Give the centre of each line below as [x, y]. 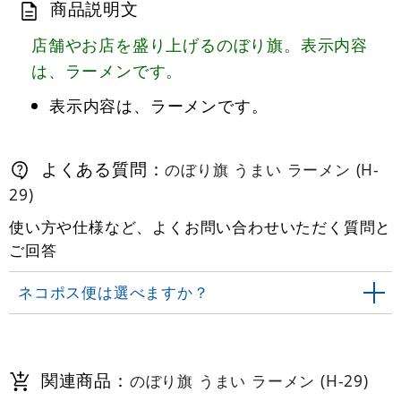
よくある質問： [101, 168]
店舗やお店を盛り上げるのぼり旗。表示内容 [200, 44]
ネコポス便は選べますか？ [114, 292]
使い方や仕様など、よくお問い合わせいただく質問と [200, 226]
